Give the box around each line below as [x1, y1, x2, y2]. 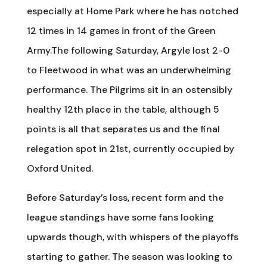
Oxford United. [26, 162, 93, 175]
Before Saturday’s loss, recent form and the [26, 191, 223, 204]
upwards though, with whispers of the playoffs [26, 230, 238, 243]
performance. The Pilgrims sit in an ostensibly [26, 83, 232, 96]
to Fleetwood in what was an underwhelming [26, 63, 231, 76]
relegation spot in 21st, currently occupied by [26, 142, 234, 155]
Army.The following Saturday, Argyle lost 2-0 [26, 44, 229, 57]
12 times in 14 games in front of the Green [26, 24, 216, 37]
